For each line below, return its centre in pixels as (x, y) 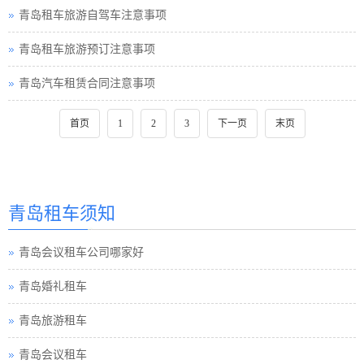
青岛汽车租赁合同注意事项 (87, 83)
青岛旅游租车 (53, 321)
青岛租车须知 (62, 212)
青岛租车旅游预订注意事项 (87, 49)
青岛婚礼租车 (53, 286)
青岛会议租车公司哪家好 (81, 252)
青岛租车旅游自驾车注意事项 (93, 15)
